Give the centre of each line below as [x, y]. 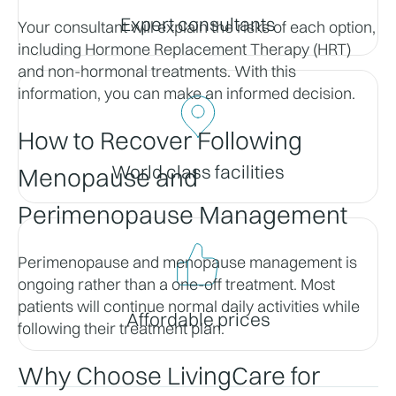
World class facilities [198, 172]
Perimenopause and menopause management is [187, 262]
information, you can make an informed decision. [187, 93]
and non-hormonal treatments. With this [157, 71]
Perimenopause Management [183, 214]
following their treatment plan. [121, 328]
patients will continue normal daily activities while [189, 306]
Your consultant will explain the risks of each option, [197, 27]
